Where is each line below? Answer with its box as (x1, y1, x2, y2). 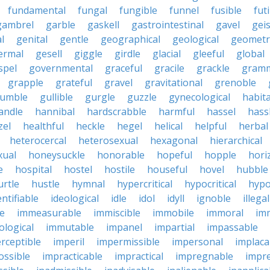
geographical (101, 33, 160, 46)
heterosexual (78, 134, 138, 147)
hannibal (35, 105, 75, 118)
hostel (64, 163, 92, 176)
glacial (152, 47, 181, 60)
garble (46, 18, 75, 31)
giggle (74, 47, 102, 60)
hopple (204, 148, 236, 162)
